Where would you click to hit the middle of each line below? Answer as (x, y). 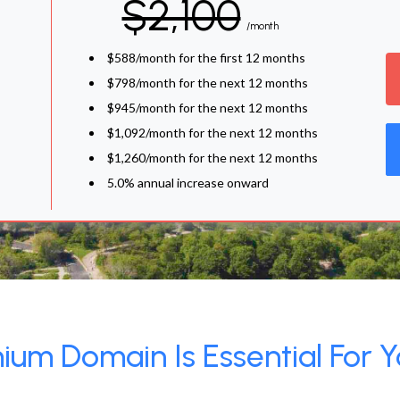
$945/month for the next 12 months (207, 108)
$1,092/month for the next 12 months (212, 133)
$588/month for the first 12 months (206, 58)
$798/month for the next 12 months (207, 83)
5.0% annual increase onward (187, 183)
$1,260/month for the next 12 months (212, 158)
